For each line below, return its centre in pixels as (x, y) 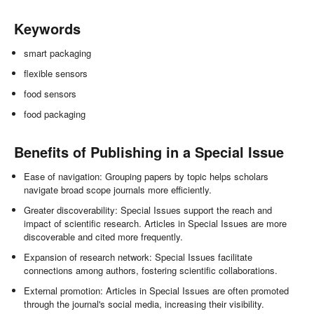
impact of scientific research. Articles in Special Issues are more (156, 223)
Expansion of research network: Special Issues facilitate (138, 257)
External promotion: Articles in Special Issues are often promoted (157, 290)
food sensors (50, 93)
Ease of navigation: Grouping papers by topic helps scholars (146, 176)
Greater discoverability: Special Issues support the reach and (148, 210)
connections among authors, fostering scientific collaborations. (151, 270)
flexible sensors (56, 73)
